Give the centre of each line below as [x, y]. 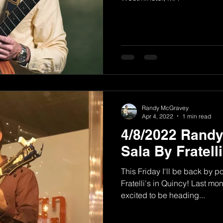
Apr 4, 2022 [158, 116]
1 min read [197, 116]
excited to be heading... [163, 195]
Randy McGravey [165, 108]
